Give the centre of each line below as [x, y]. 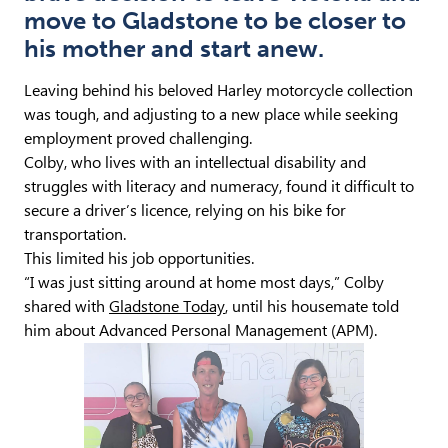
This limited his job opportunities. [139, 258]
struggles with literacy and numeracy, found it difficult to [219, 186]
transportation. [75, 234]
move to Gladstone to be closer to [215, 20]
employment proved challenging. [138, 138]
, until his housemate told [312, 306]
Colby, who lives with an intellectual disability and [195, 162]
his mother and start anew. [174, 48]
